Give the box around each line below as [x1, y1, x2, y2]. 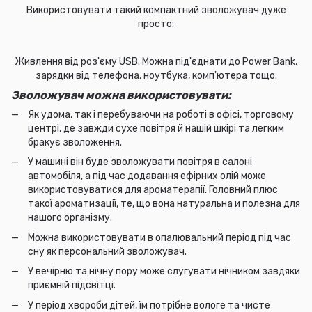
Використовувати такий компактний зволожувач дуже [26, 3, 286, 16]
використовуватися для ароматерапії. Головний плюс [28, 184, 278, 196]
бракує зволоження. [28, 136, 122, 148]
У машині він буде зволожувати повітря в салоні [28, 156, 252, 169]
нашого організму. [28, 212, 112, 224]
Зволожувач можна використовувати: [11, 88, 231, 102]
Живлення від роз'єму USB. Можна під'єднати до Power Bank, [15, 55, 297, 68]
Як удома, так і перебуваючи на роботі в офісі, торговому [28, 108, 294, 120]
